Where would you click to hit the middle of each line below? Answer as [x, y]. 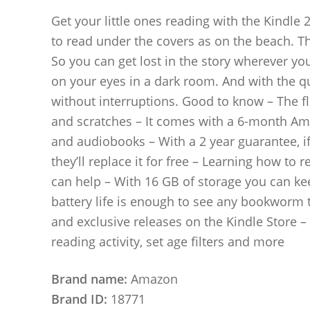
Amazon [152, 279]
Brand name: [89, 279]
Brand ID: [79, 299]
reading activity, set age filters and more [167, 241]
